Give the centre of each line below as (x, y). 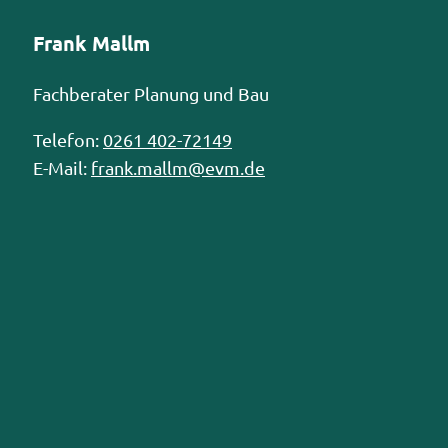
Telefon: (68, 139)
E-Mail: (62, 167)
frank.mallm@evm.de (178, 167)
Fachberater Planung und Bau (151, 93)
